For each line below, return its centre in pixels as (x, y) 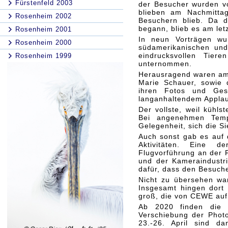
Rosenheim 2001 (44, 29)
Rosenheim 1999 (44, 56)
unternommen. (165, 64)
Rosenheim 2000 (44, 42)
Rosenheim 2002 (44, 16)
